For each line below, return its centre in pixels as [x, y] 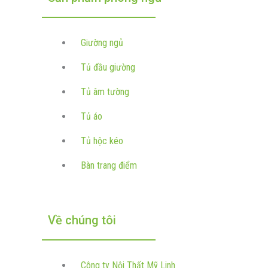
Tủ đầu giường [108, 67]
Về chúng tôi [82, 220]
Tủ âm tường [105, 92]
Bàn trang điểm [109, 165]
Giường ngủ [102, 43]
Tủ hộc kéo [102, 141]
